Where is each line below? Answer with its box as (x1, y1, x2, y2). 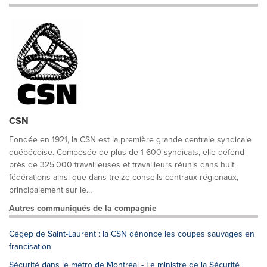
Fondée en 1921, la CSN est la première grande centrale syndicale (9, 133, 252, 146)
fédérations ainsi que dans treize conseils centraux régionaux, (9, 171, 238, 184)
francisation (9, 240, 51, 253)
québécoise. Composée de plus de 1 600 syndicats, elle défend (9, 146, 244, 159)
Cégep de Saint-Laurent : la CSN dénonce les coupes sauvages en (9, 228, 254, 240)
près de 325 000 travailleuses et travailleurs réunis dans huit (9, 159, 234, 171)
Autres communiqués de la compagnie (9, 202, 157, 215)
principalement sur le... (9, 184, 92, 196)
